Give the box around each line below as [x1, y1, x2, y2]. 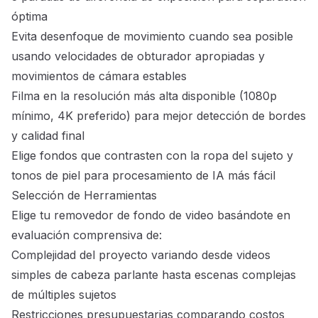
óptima [11, 9, 48, 24]
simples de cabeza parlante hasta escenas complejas [11, 268, 296, 283]
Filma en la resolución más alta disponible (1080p [11, 89, 277, 104]
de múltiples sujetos [11, 287, 116, 302]
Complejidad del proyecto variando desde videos [11, 248, 270, 263]
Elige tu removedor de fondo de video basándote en [11, 208, 290, 223]
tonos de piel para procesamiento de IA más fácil [11, 168, 275, 183]
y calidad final [11, 128, 84, 143]
